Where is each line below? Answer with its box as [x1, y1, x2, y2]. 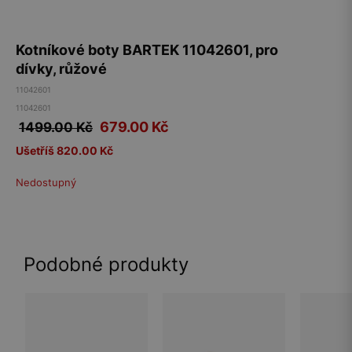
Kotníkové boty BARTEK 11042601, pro [16, 42, 278, 58]
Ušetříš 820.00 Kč [16, 144, 113, 157]
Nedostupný [16, 176, 76, 189]
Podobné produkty [24, 253, 189, 276]
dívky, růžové [16, 60, 107, 77]
